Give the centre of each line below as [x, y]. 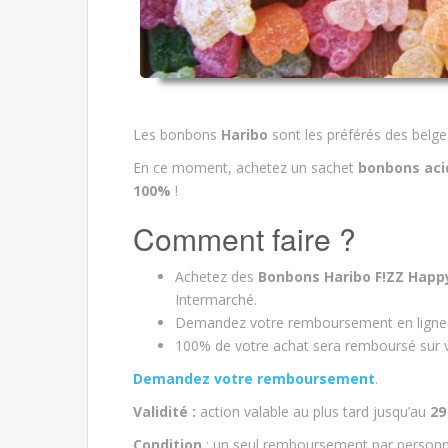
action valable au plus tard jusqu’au [313, 411]
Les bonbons [177, 134]
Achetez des [216, 276]
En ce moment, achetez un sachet [245, 167]
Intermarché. [216, 299]
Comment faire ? [244, 238]
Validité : [164, 411]
